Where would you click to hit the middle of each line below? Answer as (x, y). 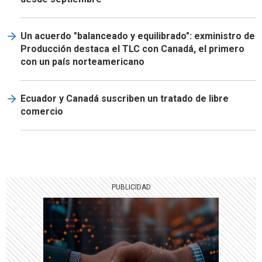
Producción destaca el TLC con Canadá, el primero (132, 49)
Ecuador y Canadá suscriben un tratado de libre (125, 99)
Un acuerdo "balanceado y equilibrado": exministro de (138, 36)
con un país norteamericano (82, 62)
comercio (42, 111)
